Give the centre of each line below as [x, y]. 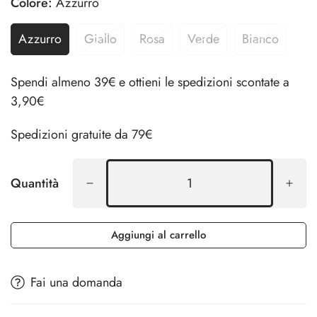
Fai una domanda [76, 282]
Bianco [260, 39]
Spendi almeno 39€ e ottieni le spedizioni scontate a [150, 82]
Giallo [100, 39]
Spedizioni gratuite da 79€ [81, 134]
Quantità [35, 183]
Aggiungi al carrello [158, 235]
